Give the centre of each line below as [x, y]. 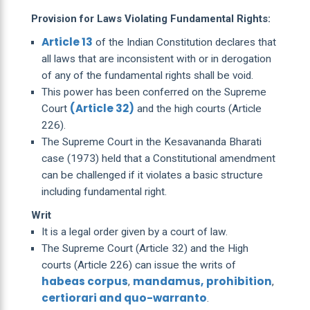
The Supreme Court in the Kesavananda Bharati [151, 142]
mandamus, [168, 281]
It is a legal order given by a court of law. [134, 231]
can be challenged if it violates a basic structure [152, 175]
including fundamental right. [104, 191]
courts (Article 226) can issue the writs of [138, 265]
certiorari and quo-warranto [124, 298]
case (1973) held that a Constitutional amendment [158, 158]
